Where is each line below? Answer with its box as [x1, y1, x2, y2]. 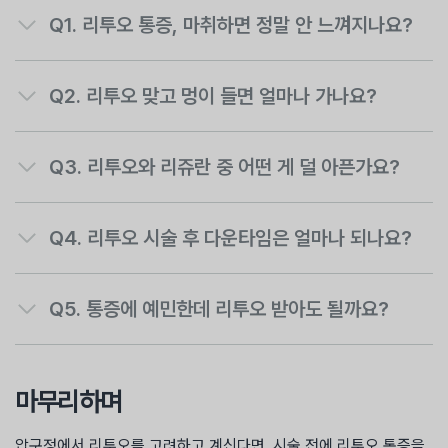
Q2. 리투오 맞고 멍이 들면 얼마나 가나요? [49, 84, 377, 109]
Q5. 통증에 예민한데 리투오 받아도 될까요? [86, 297, 389, 322]
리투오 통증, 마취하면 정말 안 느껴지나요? [82, 13, 413, 38]
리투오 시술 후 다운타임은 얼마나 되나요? [87, 226, 412, 251]
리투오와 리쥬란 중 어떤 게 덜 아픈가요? [87, 155, 400, 180]
